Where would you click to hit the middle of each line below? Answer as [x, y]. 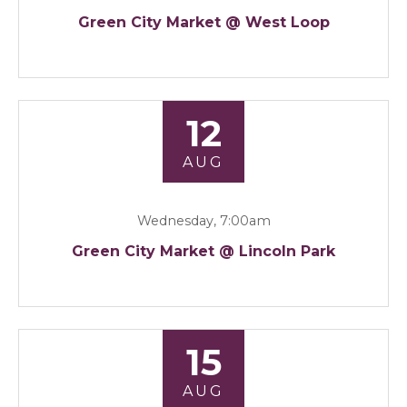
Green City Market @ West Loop [203, 23]
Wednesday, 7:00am [203, 221]
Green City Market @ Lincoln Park [203, 252]
